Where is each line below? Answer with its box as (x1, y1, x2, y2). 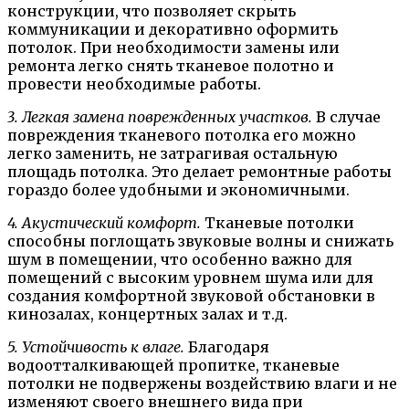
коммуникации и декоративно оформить (7, 19, 338, 38)
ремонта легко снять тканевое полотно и (7, 56, 334, 75)
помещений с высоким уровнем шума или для (7, 267, 373, 287)
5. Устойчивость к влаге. (7, 337, 184, 356)
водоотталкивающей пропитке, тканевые (7, 355, 340, 374)
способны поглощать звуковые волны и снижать (7, 231, 393, 250)
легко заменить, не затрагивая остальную (7, 143, 338, 163)
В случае (312, 107, 381, 126)
